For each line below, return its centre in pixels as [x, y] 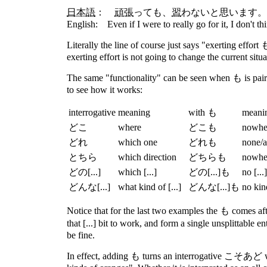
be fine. [81, 235]
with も [203, 112]
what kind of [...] [150, 187]
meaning [134, 112]
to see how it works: [105, 90]
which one [138, 142]
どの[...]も [209, 172]
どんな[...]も [214, 187]
